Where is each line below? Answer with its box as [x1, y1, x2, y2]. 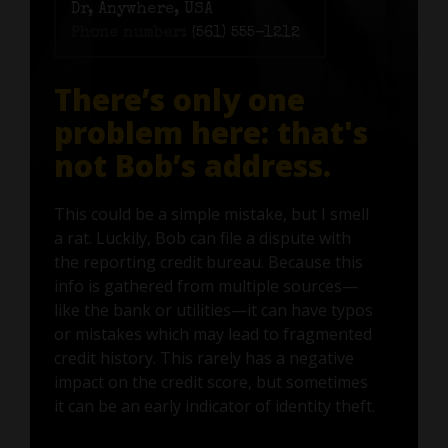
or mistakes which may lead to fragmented [53, 322, 372, 345]
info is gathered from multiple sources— [53, 274, 358, 297]
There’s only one [53, 78, 305, 120]
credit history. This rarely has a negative [53, 346, 354, 369]
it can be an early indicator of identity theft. [53, 394, 375, 417]
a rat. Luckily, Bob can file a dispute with [53, 226, 351, 249]
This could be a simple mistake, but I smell [53, 202, 369, 225]
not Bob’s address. [53, 144, 331, 186]
